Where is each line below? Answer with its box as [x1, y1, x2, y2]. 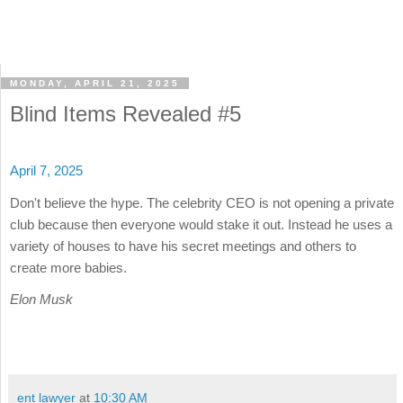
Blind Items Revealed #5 [10, 102, 241, 127]
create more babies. [10, 259, 127, 275]
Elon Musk [10, 291, 73, 307]
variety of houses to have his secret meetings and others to [10, 237, 356, 254]
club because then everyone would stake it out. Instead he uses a [10, 216, 392, 232]
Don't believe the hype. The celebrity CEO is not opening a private [10, 194, 394, 210]
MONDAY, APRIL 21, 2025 [10, 78, 180, 89]
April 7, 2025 [10, 163, 83, 179]
